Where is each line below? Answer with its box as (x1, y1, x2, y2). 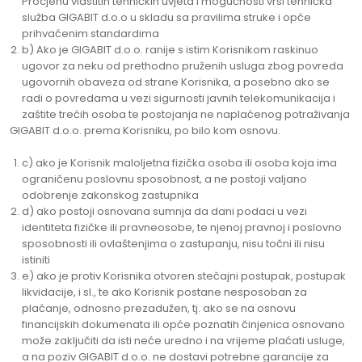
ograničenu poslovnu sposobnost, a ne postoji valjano (22, 171, 307, 187)
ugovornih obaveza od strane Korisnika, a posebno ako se (22, 74, 330, 90)
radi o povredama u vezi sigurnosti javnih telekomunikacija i (22, 90, 335, 106)
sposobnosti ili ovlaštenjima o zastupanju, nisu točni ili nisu (22, 236, 325, 251)
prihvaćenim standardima (22, 26, 159, 41)
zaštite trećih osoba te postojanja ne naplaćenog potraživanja (22, 107, 350, 122)
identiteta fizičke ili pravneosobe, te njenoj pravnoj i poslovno (22, 220, 342, 235)
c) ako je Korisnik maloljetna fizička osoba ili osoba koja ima (22, 155, 337, 170)
